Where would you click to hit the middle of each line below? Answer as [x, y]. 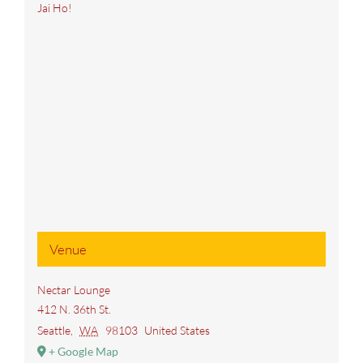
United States [177, 331]
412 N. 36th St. [74, 310]
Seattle [53, 331]
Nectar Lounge [73, 290]
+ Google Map [83, 352]
